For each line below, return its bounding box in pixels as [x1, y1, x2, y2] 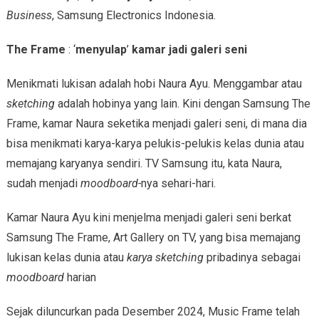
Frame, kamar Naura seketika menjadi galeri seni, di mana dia [6, 117, 307, 131]
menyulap [75, 43, 127, 57]
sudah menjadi [6, 177, 80, 191]
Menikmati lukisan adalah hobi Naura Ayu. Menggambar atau [6, 77, 302, 91]
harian [66, 271, 96, 285]
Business [6, 9, 52, 23]
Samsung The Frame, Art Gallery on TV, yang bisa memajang [6, 231, 300, 245]
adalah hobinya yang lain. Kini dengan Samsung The [54, 97, 310, 111]
